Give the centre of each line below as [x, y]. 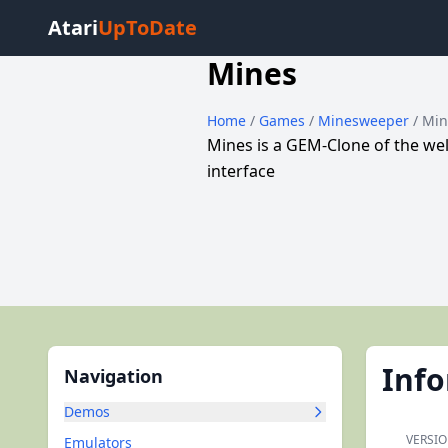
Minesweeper [365, 120]
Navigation [113, 376]
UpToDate [147, 27]
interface [240, 171]
